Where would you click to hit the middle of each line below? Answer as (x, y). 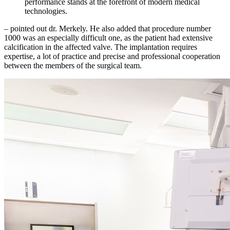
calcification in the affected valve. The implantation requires (101, 47)
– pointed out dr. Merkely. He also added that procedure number (108, 28)
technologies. (46, 11)
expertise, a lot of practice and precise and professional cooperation (112, 56)
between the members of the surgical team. (73, 65)
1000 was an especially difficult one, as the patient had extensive (108, 37)
